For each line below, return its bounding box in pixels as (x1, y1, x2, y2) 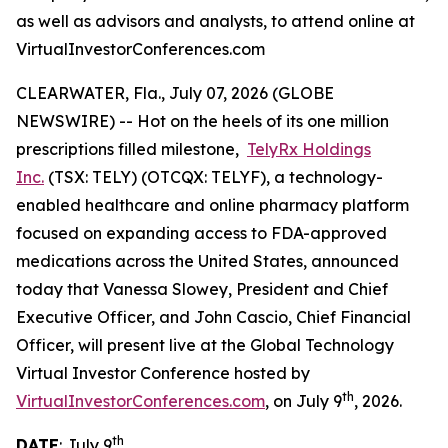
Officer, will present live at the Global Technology (16, 335, 394, 355)
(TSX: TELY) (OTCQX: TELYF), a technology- (44, 167, 383, 187)
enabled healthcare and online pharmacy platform (16, 195, 409, 215)
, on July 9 (265, 391, 342, 411)
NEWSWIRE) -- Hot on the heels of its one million (16, 111, 389, 131)
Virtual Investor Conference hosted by (16, 363, 310, 383)
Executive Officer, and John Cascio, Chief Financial (16, 307, 411, 327)
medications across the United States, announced (16, 251, 399, 271)
